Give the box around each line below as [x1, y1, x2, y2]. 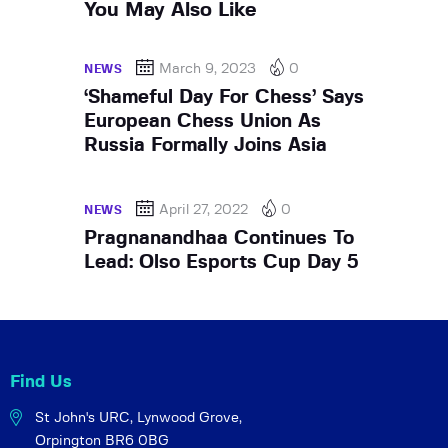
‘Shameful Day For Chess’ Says [84, 87, 364, 107]
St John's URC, [35, 410, 134, 425]
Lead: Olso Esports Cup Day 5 [84, 252, 358, 272]
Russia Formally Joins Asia [84, 135, 327, 155]
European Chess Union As [84, 111, 321, 131]
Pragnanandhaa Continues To [84, 228, 354, 248]
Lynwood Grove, [133, 410, 243, 425]
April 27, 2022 [159, 202, 249, 217]
